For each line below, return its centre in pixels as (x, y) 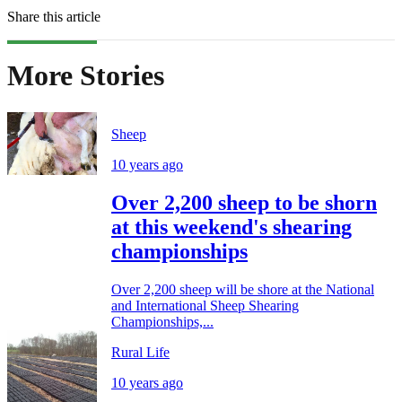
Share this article (54, 17)
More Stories (86, 76)
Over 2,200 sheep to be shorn (244, 202)
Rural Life (140, 352)
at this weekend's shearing (232, 227)
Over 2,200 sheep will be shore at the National (243, 289)
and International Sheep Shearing (205, 305)
